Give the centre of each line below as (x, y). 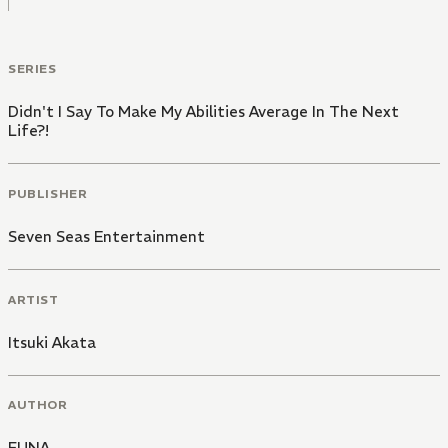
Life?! (28, 131)
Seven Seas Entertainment (106, 236)
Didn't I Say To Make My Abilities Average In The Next (203, 112)
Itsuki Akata (52, 342)
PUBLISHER (48, 193)
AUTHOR (38, 405)
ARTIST (33, 299)
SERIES (32, 69)
